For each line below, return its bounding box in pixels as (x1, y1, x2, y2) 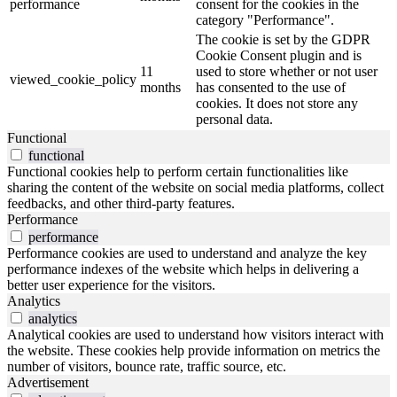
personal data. (196, 112, 273, 128)
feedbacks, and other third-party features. (7, 196, 235, 212)
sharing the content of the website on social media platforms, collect (7, 180, 384, 196)
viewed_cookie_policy (10, 72, 136, 88)
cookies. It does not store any (196, 96, 358, 112)
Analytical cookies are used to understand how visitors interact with (7, 327, 384, 343)
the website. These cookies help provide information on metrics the (7, 343, 380, 359)
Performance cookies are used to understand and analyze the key (7, 245, 367, 261)
